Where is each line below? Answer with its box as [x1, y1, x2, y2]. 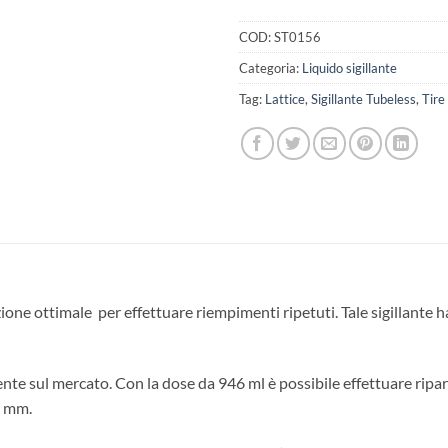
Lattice [265, 91, 305, 108]
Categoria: [239, 60, 302, 77]
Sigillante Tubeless [311, 91, 416, 108]
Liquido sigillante [302, 60, 397, 77]
